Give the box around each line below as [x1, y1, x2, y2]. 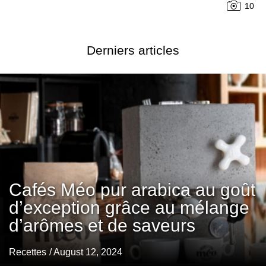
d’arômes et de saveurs [9, 216, 195, 236]
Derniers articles [87, 43, 179, 58]
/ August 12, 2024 [49, 247, 122, 258]
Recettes [9, 247, 46, 258]
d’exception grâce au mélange [9, 198, 249, 218]
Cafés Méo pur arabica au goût [9, 180, 255, 200]
